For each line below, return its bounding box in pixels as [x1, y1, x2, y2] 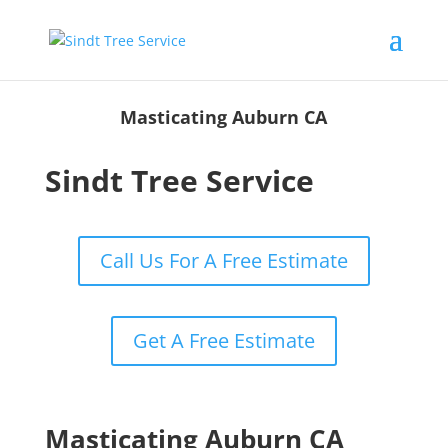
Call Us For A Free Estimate [99, 247, 348, 274]
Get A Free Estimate [132, 327, 315, 354]
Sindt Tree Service [44, 160, 314, 201]
